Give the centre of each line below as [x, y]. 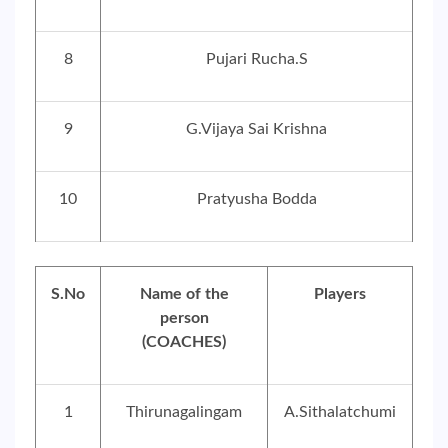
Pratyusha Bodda [256, 199]
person [184, 318]
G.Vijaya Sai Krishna [256, 129]
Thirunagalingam [184, 412]
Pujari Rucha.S [256, 59]
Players [340, 294]
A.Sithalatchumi [340, 412]
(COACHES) [184, 342]
